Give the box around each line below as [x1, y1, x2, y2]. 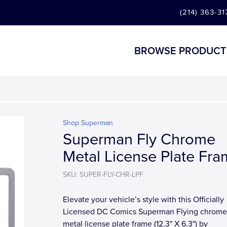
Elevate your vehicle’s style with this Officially [63, 195, 224, 205]
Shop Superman [63, 119, 113, 127]
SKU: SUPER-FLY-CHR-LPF [63, 170, 143, 179]
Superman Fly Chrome [63, 130, 215, 149]
